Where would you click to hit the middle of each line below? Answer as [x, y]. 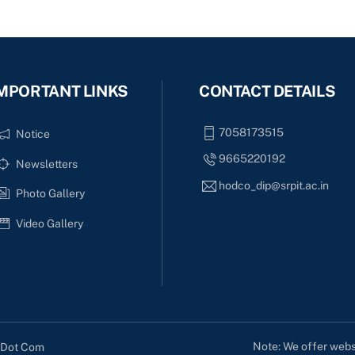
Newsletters [46, 164]
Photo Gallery [50, 194]
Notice [32, 134]
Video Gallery [49, 223]
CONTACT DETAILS [267, 90]
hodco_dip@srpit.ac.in [274, 185]
